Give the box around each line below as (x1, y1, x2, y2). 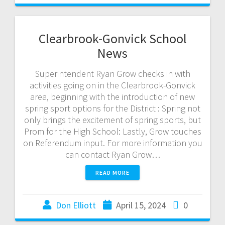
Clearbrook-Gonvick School (38, 30, 187, 47)
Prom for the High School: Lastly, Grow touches (24, 125, 201, 137)
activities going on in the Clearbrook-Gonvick (30, 79, 195, 91)
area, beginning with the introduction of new (30, 90, 195, 102)
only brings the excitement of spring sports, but (24, 114, 201, 126)
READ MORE (95, 168, 130, 176)
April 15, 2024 (116, 199, 166, 211)
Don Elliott (55, 199, 96, 211)
